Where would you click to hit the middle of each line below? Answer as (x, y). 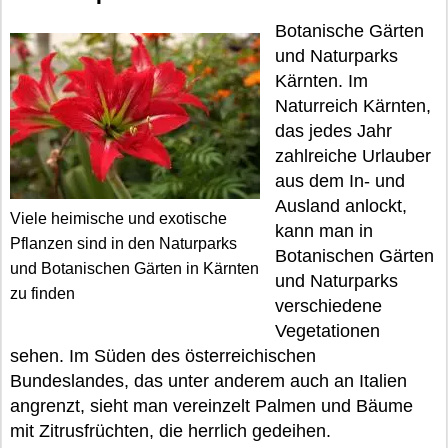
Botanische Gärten (349, 31)
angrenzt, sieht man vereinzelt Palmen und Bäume (211, 406)
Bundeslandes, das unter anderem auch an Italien (208, 381)
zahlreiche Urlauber (353, 156)
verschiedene (328, 306)
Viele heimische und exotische (118, 218)
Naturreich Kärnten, (353, 106)
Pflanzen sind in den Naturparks (123, 243)
